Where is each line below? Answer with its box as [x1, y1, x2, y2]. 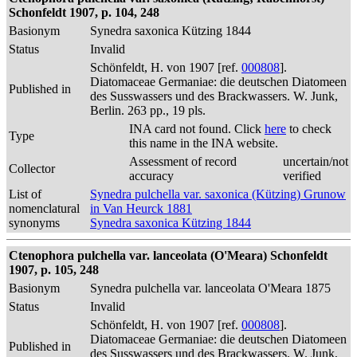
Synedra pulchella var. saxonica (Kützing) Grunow [90, 187, 346, 201]
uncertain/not [283, 155, 348, 168]
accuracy [129, 169, 174, 182]
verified [283, 169, 321, 182]
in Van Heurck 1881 [90, 202, 192, 215]
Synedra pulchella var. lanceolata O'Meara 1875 [90, 281, 331, 295]
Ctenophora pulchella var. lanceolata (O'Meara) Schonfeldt [9, 249, 328, 262]
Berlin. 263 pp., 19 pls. [90, 104, 206, 117]
